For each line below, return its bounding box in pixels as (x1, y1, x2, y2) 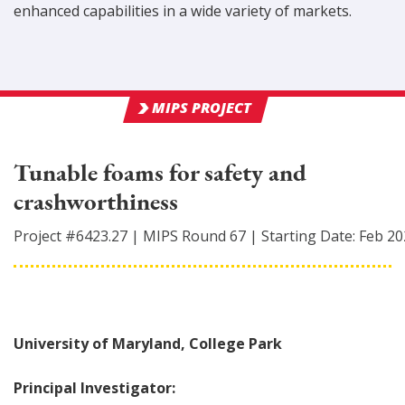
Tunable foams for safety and (14, 156, 308, 188)
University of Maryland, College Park (14, 334, 282, 353)
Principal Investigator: (14, 378, 175, 398)
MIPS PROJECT (152, 98, 252, 118)
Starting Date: (261, 226, 359, 246)
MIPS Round (143, 226, 230, 246)
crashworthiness (14, 185, 178, 217)
